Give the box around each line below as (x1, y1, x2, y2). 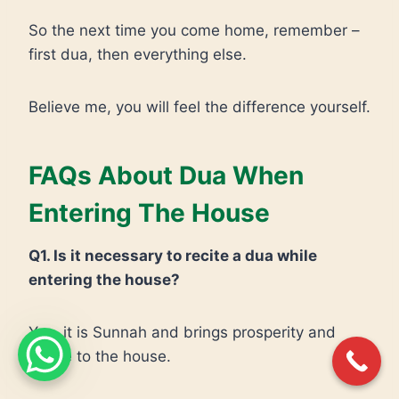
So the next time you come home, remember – (28, 21, 360, 39)
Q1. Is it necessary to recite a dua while (28, 247, 317, 265)
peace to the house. (28, 347, 171, 365)
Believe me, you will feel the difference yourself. (28, 98, 370, 116)
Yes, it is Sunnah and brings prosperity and (28, 323, 336, 341)
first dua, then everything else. (28, 45, 247, 63)
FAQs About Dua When (28, 160, 304, 191)
